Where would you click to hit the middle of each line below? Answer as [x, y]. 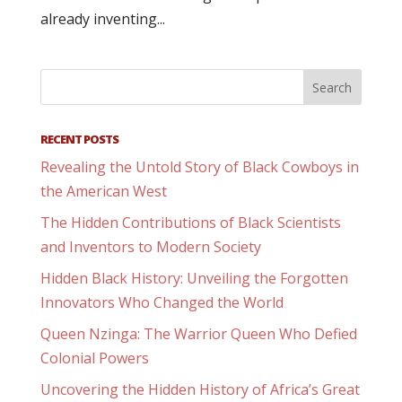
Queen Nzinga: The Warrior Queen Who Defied [198, 334]
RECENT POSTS [79, 139]
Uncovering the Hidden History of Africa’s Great [200, 389]
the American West [103, 191]
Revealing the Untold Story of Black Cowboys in [199, 167]
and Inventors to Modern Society [150, 247]
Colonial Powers [94, 358]
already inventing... [102, 19]
